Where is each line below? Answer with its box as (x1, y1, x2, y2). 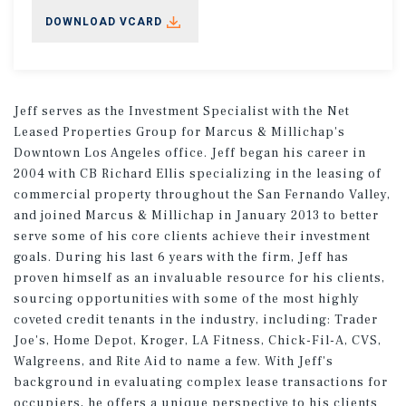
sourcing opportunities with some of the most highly (14, 290, 360, 307)
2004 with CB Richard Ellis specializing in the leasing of (14, 165, 382, 182)
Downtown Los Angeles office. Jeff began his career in (14, 144, 366, 161)
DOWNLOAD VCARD (45, 14, 162, 28)
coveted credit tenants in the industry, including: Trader (14, 311, 378, 328)
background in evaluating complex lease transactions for (14, 373, 388, 391)
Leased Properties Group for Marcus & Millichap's (14, 123, 345, 140)
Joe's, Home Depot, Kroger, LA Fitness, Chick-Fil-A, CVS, (14, 332, 382, 349)
